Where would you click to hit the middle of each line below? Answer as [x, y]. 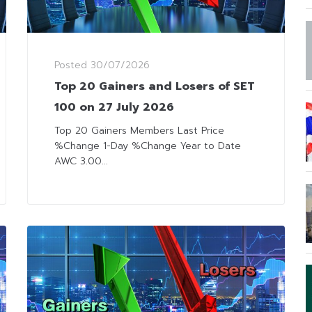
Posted [72, 65]
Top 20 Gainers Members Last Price [139, 131]
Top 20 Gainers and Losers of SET [155, 87]
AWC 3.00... [81, 162]
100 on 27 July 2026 [114, 108]
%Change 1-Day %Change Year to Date [148, 146]
